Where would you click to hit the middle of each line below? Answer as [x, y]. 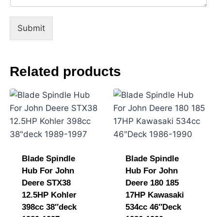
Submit [31, 28]
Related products [65, 71]
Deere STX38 [46, 183]
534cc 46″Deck [153, 207]
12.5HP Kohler [49, 195]
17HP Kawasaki [155, 195]
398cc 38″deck [49, 207]
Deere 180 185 [152, 183]
